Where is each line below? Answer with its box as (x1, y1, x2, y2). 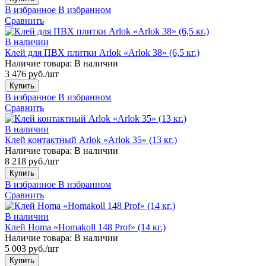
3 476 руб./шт (5, 68, 59, 79)
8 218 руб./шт (5, 156, 59, 166)
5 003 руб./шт (5, 243, 59, 254)
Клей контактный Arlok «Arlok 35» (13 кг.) (5, 134, 177, 145)
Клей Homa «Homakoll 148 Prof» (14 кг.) (5, 221, 166, 232)
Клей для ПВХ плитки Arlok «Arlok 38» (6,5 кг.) (5, 47, 199, 58)
